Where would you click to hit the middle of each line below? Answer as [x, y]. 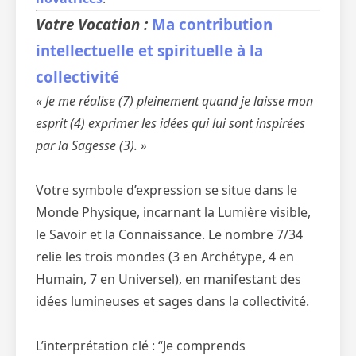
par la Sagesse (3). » [91, 145]
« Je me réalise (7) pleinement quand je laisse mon [174, 101]
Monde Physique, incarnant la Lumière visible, [173, 212]
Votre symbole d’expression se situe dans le [166, 190]
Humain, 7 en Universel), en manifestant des [168, 279]
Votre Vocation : [94, 24]
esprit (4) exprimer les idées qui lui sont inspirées [170, 123]
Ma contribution [212, 24]
